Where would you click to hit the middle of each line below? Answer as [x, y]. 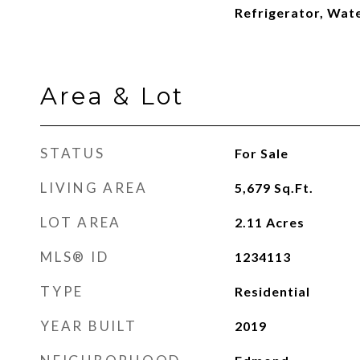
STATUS [73, 153]
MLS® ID [75, 257]
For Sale [261, 153]
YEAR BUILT [89, 326]
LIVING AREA [94, 188]
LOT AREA [81, 222]
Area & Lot [112, 96]
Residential [272, 291]
